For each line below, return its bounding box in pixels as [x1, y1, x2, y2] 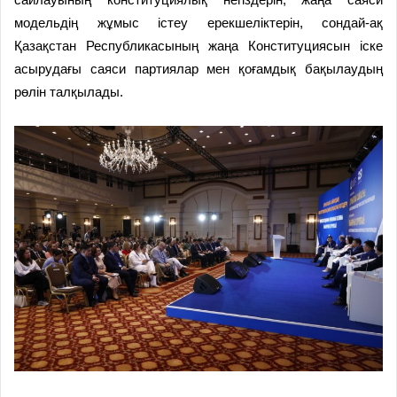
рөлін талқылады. [14, 84, 123, 100]
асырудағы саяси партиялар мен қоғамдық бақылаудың [14, 61, 383, 77]
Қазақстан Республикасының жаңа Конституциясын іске [14, 38, 383, 54]
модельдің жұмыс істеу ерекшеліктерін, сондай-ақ [14, 15, 383, 31]
